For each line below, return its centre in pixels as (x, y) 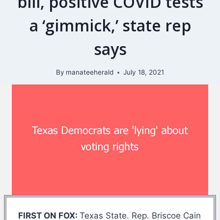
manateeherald (90, 72)
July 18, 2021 (144, 72)
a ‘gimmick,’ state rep (110, 25)
